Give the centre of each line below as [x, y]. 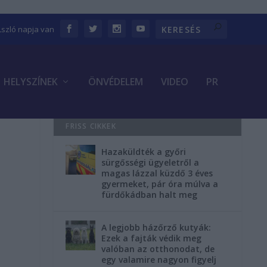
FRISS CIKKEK [91, 126]
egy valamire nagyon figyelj [159, 259]
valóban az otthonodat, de [158, 249]
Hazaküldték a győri [144, 151]
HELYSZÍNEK [30, 82]
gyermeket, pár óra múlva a [160, 184]
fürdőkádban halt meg [150, 194]
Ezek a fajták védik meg [152, 238]
